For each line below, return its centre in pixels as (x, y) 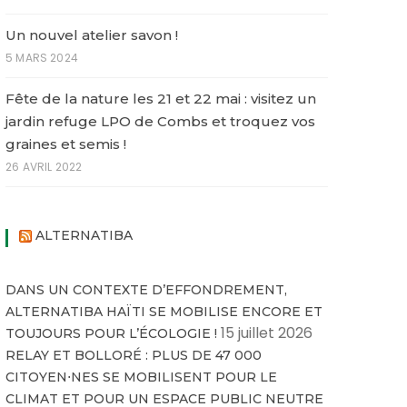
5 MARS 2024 (42, 57)
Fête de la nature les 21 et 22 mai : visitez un (161, 98)
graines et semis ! (66, 144)
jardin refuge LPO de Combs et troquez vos (160, 121)
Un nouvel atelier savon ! (92, 35)
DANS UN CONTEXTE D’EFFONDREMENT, (146, 289)
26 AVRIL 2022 (44, 166)
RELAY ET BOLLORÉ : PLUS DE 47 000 (134, 355)
